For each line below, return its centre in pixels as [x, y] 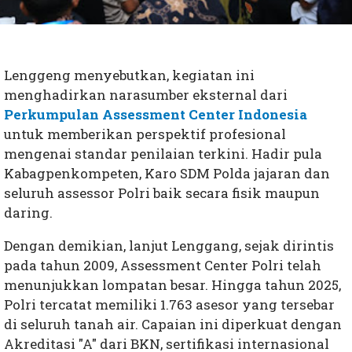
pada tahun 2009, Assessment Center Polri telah [163, 265]
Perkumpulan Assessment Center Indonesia [156, 114]
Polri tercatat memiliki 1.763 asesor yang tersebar [169, 304]
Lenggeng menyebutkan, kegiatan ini [129, 75]
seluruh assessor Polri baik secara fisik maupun [162, 192]
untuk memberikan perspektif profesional [145, 134]
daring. [28, 212]
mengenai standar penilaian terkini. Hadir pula [163, 153]
